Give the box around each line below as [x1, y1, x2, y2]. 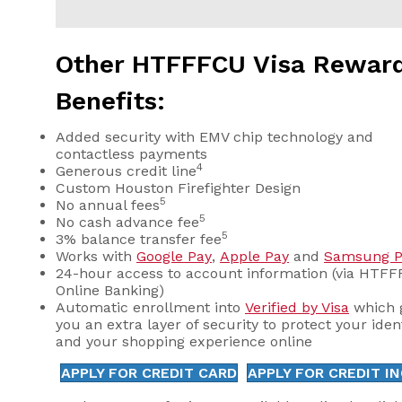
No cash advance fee [56, 214, 199, 232]
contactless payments [56, 145, 207, 163]
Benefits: [56, 86, 165, 117]
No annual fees [56, 197, 160, 214]
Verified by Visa [245, 299, 349, 317]
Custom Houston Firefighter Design [56, 179, 301, 197]
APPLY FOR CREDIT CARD [61, 364, 237, 382]
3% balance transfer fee [56, 231, 222, 249]
